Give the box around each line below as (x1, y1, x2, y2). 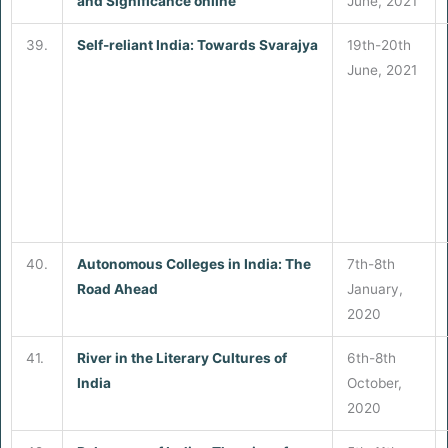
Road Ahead (76, 280, 158, 297)
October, (346, 374, 402, 391)
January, (346, 280, 403, 297)
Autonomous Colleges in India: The (76, 255, 311, 272)
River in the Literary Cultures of (76, 349, 287, 366)
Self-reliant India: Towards (76, 36, 259, 53)
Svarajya (258, 36, 318, 53)
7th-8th (346, 255, 395, 272)
